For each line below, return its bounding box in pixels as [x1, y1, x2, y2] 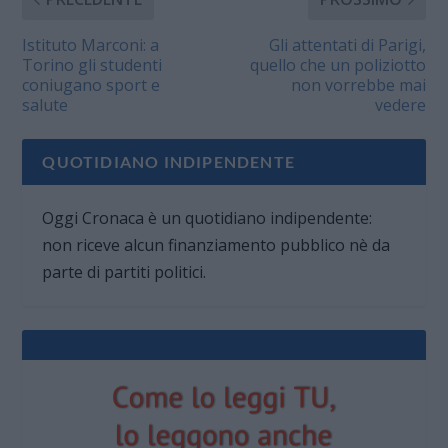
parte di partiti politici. [42, 261, 207, 284]
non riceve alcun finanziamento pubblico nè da [42, 234, 391, 257]
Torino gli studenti [22, 54, 163, 77]
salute [22, 94, 69, 117]
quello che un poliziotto [249, 54, 426, 77]
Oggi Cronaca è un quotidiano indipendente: [42, 207, 373, 230]
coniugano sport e [22, 74, 161, 97]
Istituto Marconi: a [22, 34, 160, 57]
